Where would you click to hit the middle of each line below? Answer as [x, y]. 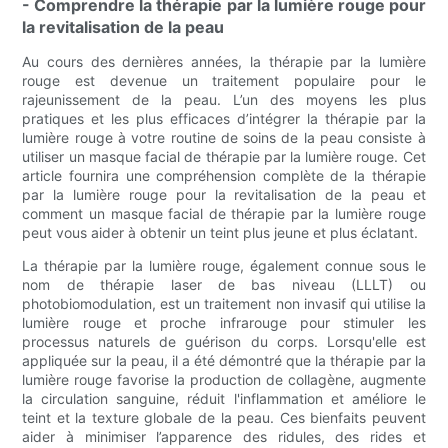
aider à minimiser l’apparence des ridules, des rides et [224, 437]
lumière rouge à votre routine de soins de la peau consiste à [224, 138]
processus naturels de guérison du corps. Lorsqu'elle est [224, 342]
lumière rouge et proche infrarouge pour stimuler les [224, 323]
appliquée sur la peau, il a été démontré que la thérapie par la [224, 361]
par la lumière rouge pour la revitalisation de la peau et [224, 195]
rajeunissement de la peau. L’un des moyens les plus [224, 100]
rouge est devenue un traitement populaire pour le [224, 81]
